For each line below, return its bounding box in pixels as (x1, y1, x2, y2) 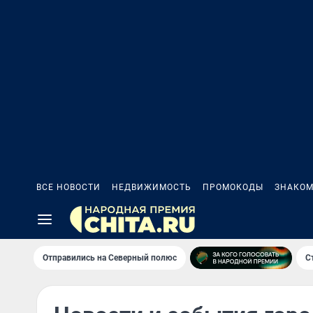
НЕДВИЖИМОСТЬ (112, 182, 191, 192)
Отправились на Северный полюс (43, 253, 177, 263)
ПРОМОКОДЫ (203, 182, 263, 192)
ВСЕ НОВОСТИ (36, 182, 101, 192)
